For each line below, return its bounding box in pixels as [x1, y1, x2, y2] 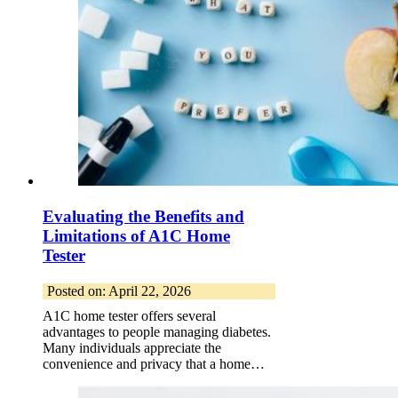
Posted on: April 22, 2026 [47, 283, 191, 298]
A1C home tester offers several [43, 307, 216, 323]
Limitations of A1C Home [43, 226, 230, 245]
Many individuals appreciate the [43, 339, 221, 355]
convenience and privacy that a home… [43, 355, 265, 371]
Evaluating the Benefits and [43, 206, 244, 226]
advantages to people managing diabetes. [43, 323, 271, 339]
